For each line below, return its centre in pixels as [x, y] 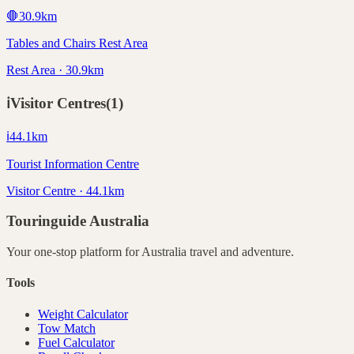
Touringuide [48, 221]
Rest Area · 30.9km [55, 70]
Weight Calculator [83, 314]
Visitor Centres [58, 103]
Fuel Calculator [76, 342]
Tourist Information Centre [73, 164]
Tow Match [67, 328]
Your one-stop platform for [74, 252]
